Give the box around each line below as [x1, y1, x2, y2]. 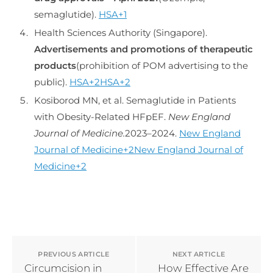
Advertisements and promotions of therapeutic [34, 43, 253, 55]
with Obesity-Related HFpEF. [34, 110, 168, 122]
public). [34, 76, 69, 88]
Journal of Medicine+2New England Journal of [34, 143, 243, 155]
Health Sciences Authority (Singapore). [34, 26, 207, 38]
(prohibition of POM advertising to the [76, 59, 248, 71]
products [34, 59, 76, 71]
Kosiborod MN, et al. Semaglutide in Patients [34, 94, 236, 106]
